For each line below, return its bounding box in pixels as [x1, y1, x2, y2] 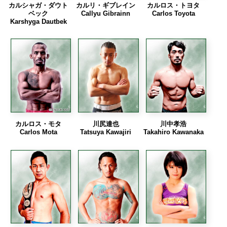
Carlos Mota [19, 128, 57, 136]
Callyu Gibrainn [81, 10, 131, 18]
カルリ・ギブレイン [76, 2, 136, 10]
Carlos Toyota [152, 10, 195, 18]
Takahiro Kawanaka [143, 128, 204, 136]
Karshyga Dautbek [10, 18, 67, 26]
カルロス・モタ [15, 120, 62, 128]
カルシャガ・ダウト [9, 2, 68, 10]
